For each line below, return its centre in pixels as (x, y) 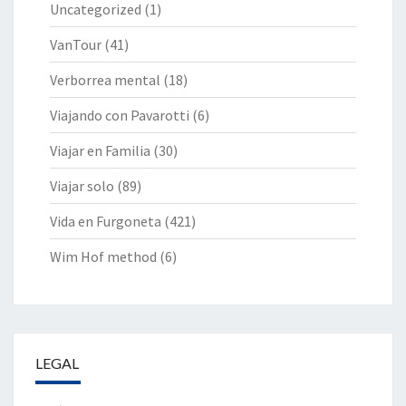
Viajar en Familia (100, 150)
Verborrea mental (105, 79)
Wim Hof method (103, 256)
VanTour (76, 44)
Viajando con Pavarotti (120, 115)
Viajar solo (82, 185)
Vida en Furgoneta (106, 221)
